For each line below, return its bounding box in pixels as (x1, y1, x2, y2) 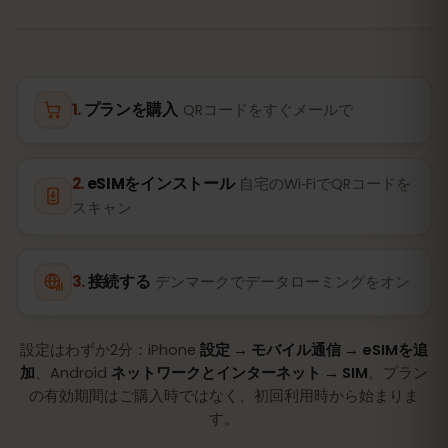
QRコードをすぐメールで (182, 100, 353, 120)
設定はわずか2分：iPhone (20, 339, 200, 360)
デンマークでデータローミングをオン (155, 272, 411, 292)
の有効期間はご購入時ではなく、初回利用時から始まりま (29, 385, 419, 406)
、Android (35, 362, 111, 383)
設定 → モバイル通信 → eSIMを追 (200, 339, 428, 360)
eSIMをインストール (86, 173, 235, 194)
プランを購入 (83, 99, 178, 120)
